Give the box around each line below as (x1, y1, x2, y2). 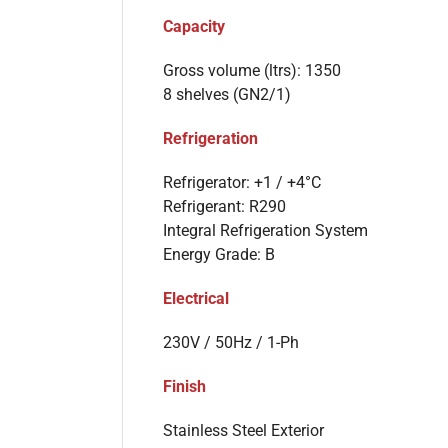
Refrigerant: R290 (163, 196, 286, 216)
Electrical (163, 288, 229, 308)
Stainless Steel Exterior (163, 420, 324, 440)
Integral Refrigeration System (163, 220, 368, 240)
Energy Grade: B (163, 244, 275, 264)
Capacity (163, 16, 225, 36)
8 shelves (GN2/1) (163, 84, 291, 104)
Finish (163, 376, 206, 396)
